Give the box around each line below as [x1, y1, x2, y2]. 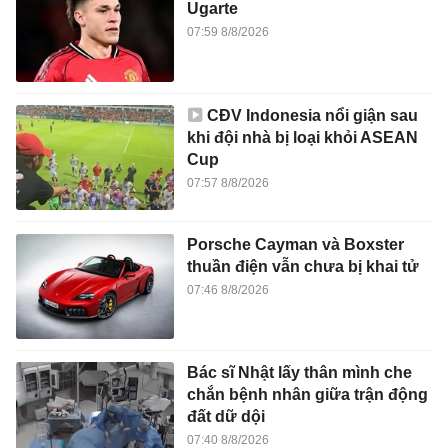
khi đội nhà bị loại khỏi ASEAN [186, 129, 418, 146]
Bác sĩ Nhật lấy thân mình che [186, 364, 412, 382]
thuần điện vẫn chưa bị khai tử [186, 257, 419, 275]
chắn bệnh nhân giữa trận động [186, 386, 428, 404]
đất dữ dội [186, 408, 265, 426]
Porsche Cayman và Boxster [186, 235, 404, 253]
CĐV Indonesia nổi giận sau [206, 107, 418, 124]
